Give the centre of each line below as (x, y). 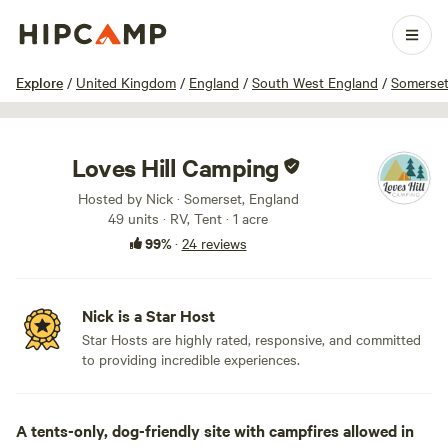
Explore (39, 82)
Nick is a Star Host (148, 315)
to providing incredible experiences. (191, 359)
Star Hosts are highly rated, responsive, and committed (251, 339)
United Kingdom (126, 82)
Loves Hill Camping (175, 167)
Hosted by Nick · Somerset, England (188, 198)
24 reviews (214, 243)
